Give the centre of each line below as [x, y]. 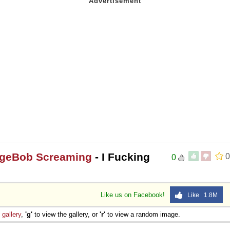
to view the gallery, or [66, 214]
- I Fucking [121, 157]
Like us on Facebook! [134, 195]
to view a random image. [143, 214]
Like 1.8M [200, 195]
